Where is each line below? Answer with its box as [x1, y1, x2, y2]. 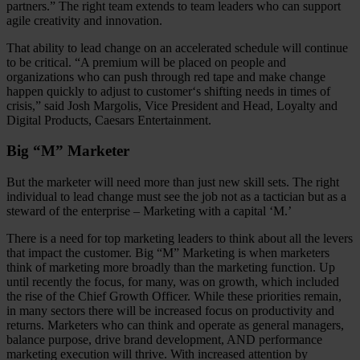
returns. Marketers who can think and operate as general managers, [6, 318, 344, 333]
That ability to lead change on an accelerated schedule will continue [6, 40, 348, 55]
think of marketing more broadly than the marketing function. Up [6, 260, 335, 275]
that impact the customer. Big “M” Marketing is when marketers [6, 246, 329, 260]
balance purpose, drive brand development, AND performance [6, 333, 322, 347]
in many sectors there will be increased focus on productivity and [6, 304, 334, 318]
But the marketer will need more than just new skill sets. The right [6, 175, 339, 190]
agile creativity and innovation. [6, 13, 162, 27]
